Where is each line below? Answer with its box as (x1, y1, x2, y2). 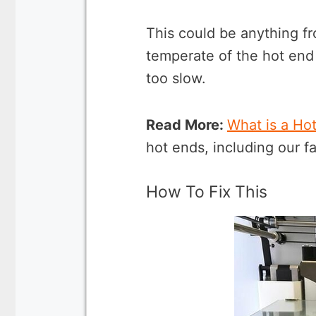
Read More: (146, 116, 227, 133)
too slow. (146, 70, 206, 87)
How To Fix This (146, 182, 267, 202)
